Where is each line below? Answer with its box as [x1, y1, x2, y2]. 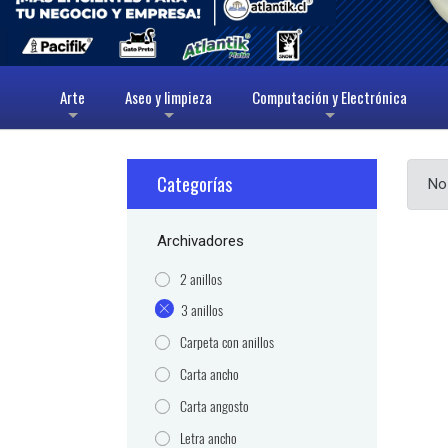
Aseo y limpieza [125, 86, 213, 109]
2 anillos [180, 270, 223, 290]
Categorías [157, 171, 233, 198]
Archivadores [157, 232, 245, 251]
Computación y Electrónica [252, 86, 408, 109]
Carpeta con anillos [180, 333, 275, 353]
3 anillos [181, 301, 224, 321]
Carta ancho [180, 365, 240, 385]
